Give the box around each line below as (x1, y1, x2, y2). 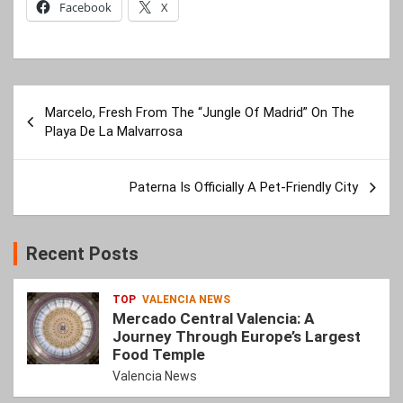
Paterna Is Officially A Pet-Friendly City (130, 179, 358, 196)
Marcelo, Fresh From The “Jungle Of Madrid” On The (45, 104, 354, 121)
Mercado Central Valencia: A (112, 309, 314, 328)
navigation (13, 114, 116, 141)
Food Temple (112, 345, 205, 364)
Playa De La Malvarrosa (45, 123, 183, 140)
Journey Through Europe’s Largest (112, 327, 361, 346)
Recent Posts (26, 243, 139, 265)
